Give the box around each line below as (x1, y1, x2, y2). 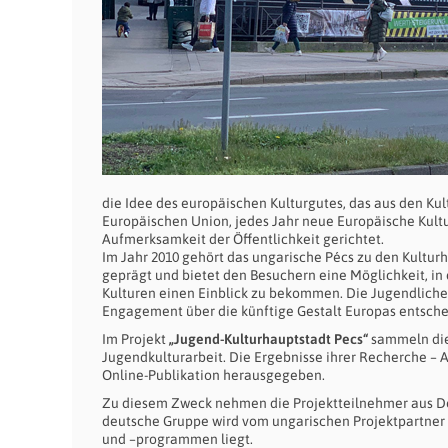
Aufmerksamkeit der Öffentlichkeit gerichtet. (102, 231, 384, 247)
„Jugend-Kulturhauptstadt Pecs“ (169, 331, 371, 347)
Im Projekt (102, 331, 169, 347)
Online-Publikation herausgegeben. (102, 367, 325, 383)
